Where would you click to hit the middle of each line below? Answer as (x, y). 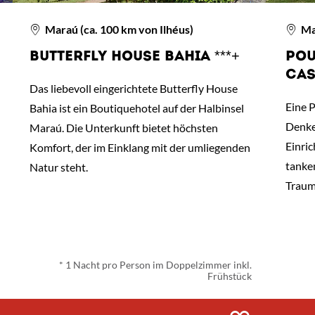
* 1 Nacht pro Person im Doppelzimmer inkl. (155, 265)
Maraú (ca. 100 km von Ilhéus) (118, 30)
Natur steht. (58, 167)
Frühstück (229, 276)
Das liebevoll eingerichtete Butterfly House (133, 89)
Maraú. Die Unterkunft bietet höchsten (123, 128)
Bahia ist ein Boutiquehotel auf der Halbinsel (136, 108)
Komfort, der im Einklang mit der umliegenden (140, 148)
